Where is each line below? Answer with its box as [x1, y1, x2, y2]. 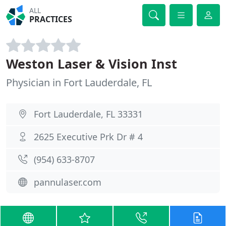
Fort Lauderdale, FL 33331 [34, 108, 143, 120]
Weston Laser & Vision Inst [6, 55, 177, 72]
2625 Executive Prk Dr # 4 [34, 131, 143, 143]
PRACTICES [29, 14, 73, 25]
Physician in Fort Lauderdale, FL [6, 76, 152, 89]
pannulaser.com [34, 176, 101, 188]
